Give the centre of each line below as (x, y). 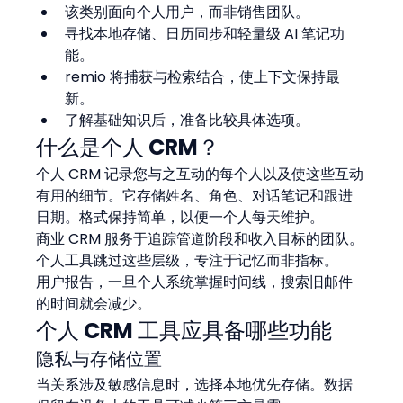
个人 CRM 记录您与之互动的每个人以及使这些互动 (200, 174)
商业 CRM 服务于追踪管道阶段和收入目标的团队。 (200, 238)
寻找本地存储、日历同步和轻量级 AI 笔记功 (205, 33)
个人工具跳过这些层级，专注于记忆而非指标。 (188, 260)
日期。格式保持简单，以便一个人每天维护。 (180, 217)
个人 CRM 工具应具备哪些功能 (184, 330)
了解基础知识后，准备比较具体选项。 (188, 120)
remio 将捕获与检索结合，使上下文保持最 (203, 76)
